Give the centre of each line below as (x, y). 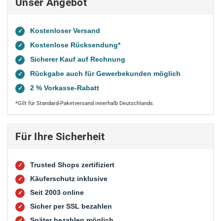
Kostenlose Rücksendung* (75, 45)
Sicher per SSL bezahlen (71, 206)
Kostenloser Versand (65, 31)
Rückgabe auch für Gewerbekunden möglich (105, 74)
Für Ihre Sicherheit (60, 137)
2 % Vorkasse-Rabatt (65, 88)
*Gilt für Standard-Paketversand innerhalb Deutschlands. (85, 103)
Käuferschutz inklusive (69, 179)
